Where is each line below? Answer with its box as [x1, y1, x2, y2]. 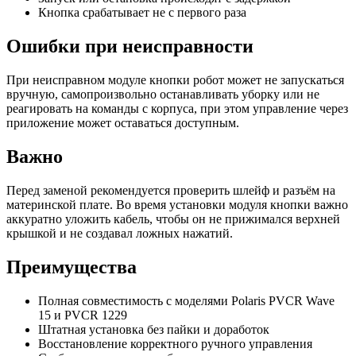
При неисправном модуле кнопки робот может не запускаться [6, 73, 344, 87]
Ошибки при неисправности [6, 36, 253, 57]
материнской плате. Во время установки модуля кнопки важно [6, 197, 348, 211]
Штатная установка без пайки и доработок [38, 322, 269, 336]
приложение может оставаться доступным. [6, 116, 239, 130]
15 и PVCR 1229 [38, 308, 127, 322]
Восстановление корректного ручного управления [38, 336, 312, 350]
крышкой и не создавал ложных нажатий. [6, 226, 233, 240]
